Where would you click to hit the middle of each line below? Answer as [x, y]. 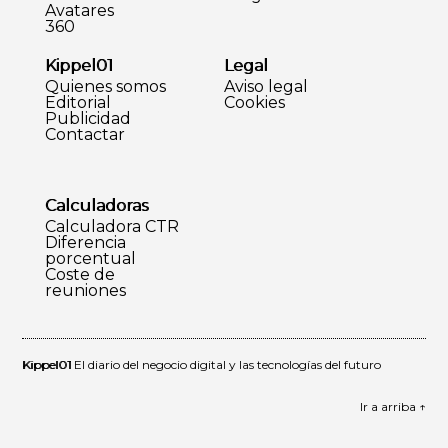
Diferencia [85, 242]
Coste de [79, 274]
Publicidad [87, 118]
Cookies [254, 102]
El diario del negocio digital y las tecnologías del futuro [226, 364]
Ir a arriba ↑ [392, 406]
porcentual [90, 258]
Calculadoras [96, 205]
